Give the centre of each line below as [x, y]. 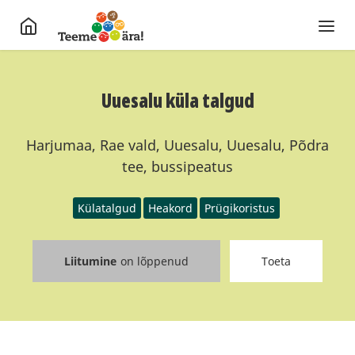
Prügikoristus [240, 208]
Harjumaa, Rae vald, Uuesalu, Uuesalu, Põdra [177, 145]
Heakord [170, 208]
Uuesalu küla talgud [177, 100]
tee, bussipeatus [177, 166]
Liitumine [90, 261]
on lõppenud [155, 261]
